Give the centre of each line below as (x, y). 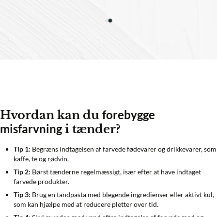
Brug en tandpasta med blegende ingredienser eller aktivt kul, (122, 194)
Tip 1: (22, 149)
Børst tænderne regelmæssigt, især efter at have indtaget (116, 171)
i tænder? (91, 129)
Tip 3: (22, 194)
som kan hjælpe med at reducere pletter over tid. (86, 204)
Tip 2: (22, 171)
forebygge (129, 114)
